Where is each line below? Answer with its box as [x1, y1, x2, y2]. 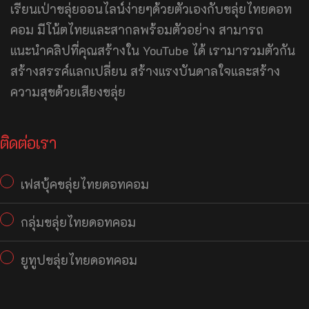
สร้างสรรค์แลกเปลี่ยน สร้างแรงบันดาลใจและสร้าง [10, 62, 280, 79]
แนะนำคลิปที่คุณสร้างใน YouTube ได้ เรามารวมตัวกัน [10, 41, 295, 59]
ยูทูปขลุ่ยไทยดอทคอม [21, 251, 137, 268]
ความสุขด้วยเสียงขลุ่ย [10, 83, 126, 100]
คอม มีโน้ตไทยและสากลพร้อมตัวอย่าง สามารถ [10, 21, 263, 38]
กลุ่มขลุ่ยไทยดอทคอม [21, 213, 136, 230]
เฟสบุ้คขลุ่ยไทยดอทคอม [21, 175, 149, 192]
